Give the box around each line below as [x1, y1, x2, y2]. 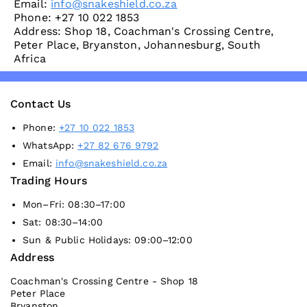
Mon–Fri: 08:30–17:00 [23, 199, 125, 210]
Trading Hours [10, 174, 88, 188]
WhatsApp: [23, 140, 78, 151]
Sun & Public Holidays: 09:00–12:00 [23, 234, 193, 246]
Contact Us [10, 97, 71, 111]
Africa [14, 52, 46, 66]
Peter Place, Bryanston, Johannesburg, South [14, 38, 260, 52]
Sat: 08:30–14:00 [23, 217, 103, 228]
